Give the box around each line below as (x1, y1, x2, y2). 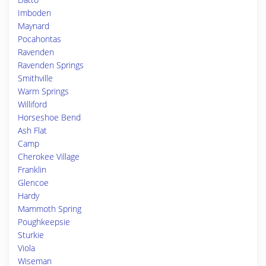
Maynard (18, 20, 49, 31)
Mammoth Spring (18, 203, 81, 214)
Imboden (18, 7, 51, 18)
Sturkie (18, 229, 44, 240)
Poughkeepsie (18, 216, 70, 227)
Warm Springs (18, 85, 69, 97)
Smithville (18, 72, 53, 84)
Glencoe (18, 177, 49, 188)
